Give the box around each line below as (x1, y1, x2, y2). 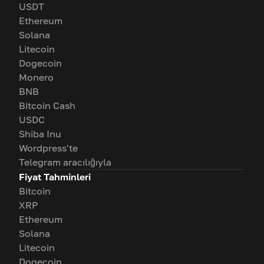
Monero (19, 71, 54, 83)
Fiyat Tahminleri (19, 171, 91, 183)
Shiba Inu (19, 128, 61, 140)
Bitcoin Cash (19, 100, 75, 111)
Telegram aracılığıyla (19, 156, 111, 168)
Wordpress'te (19, 142, 78, 154)
